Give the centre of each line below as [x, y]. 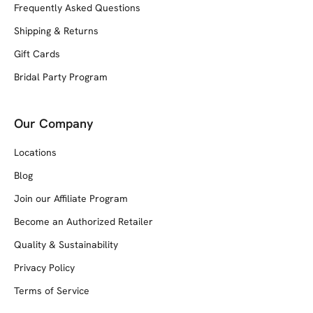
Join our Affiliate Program [71, 198]
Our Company [54, 123]
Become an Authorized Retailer [83, 221]
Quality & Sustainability [66, 244]
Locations [35, 152]
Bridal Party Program [61, 77]
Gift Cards [37, 53]
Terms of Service [52, 290]
